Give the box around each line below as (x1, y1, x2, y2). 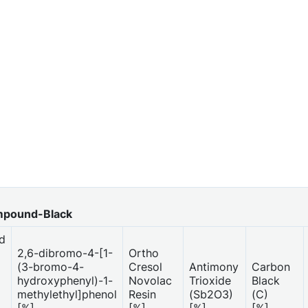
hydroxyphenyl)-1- (17, 273, 113, 287)
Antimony (189, 259, 239, 274)
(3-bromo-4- (17, 259, 84, 274)
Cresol (129, 259, 162, 274)
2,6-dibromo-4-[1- (17, 245, 113, 260)
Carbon (252, 259, 290, 274)
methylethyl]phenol (17, 287, 117, 301)
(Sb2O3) (189, 287, 233, 301)
